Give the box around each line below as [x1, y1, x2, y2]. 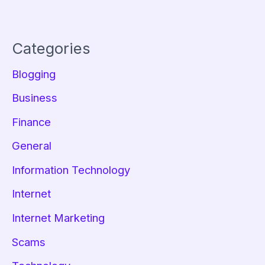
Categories [12, 38, 91, 57]
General [12, 139, 51, 153]
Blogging [12, 67, 56, 80]
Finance [12, 115, 51, 128]
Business [12, 91, 57, 105]
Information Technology [12, 163, 130, 176]
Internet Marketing [12, 211, 105, 225]
